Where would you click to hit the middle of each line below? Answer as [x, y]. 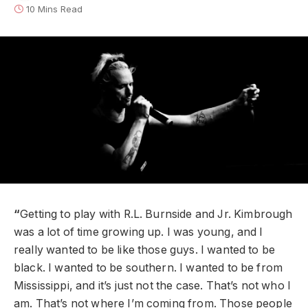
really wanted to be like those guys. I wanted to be [145, 250]
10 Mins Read [54, 9]
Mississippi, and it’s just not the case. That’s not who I [153, 286]
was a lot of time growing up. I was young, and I [139, 232]
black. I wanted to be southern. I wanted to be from [148, 268]
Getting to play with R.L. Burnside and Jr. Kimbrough [156, 214]
